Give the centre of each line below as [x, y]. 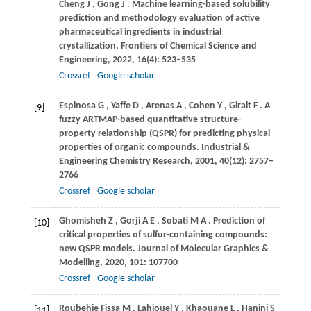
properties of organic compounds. [130, 148]
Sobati [175, 221]
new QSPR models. [98, 249]
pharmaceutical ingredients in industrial [140, 33]
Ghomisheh [82, 221]
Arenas [160, 106]
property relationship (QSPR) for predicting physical [164, 134]
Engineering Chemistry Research [124, 162]
